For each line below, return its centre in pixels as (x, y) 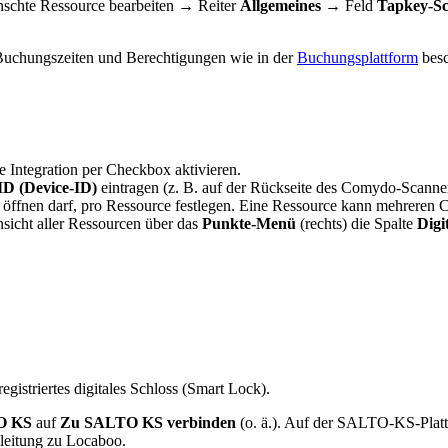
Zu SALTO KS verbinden (148, 422)
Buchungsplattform (357, 57)
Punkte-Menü (249, 224)
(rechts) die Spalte (356, 224)
